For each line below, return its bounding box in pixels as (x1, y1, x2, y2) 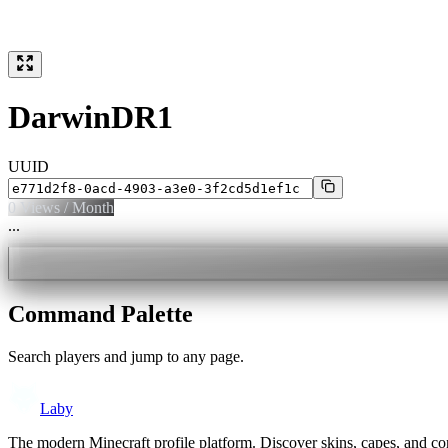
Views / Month (16, 198, 114, 216)
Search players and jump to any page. (8, 347, 244, 365)
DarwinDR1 (8, 99, 173, 136)
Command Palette (8, 300, 193, 327)
